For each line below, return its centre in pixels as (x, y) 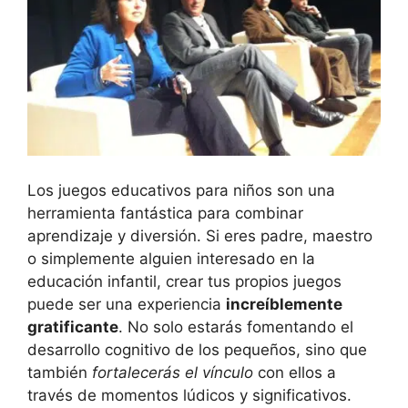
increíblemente (284, 304)
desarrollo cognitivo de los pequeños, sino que (197, 349)
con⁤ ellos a (295, 372)
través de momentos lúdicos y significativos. (189, 395)
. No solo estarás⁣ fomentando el (236, 326)
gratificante (73, 326)
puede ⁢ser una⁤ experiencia (127, 304)
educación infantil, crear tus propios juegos (184, 281)
